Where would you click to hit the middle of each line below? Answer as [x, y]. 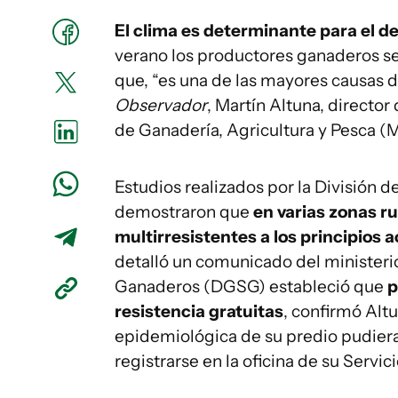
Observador [161, 105]
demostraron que [184, 212]
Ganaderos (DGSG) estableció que [251, 287]
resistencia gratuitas [199, 311]
